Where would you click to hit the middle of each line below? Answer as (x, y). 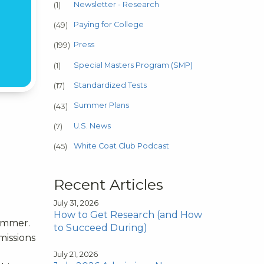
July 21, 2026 (76, 254)
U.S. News (92, 126)
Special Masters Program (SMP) (133, 65)
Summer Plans (101, 105)
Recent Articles (108, 184)
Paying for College (109, 24)
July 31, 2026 (76, 203)
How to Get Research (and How (128, 214)
